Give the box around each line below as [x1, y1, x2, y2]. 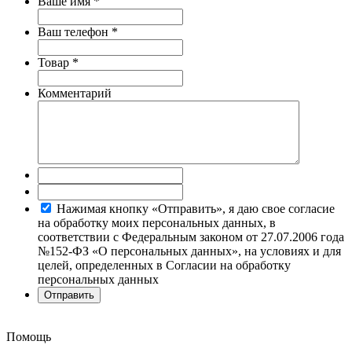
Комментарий [38, 86, 112, 100]
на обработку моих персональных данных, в [38, 215, 276, 229]
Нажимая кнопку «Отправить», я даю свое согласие [57, 201, 335, 215]
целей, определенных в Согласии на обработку [38, 258, 291, 272]
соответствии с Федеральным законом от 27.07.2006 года [38, 229, 344, 244]
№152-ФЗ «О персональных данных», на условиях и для [38, 244, 341, 258]
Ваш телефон [38, 24, 112, 38]
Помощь [6, 329, 51, 343]
